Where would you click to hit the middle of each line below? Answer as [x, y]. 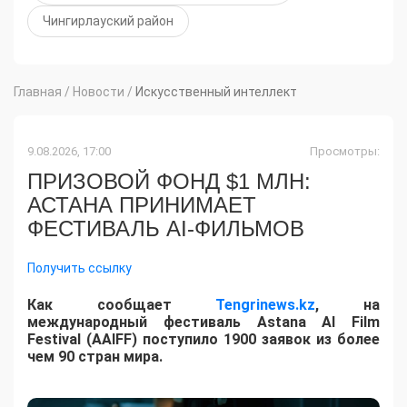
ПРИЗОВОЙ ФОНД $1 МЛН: [169, 182]
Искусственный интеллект [216, 92]
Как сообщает [122, 305]
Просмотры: [345, 152]
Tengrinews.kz [266, 305]
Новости [99, 92]
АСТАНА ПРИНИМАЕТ [142, 205]
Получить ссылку [79, 268]
